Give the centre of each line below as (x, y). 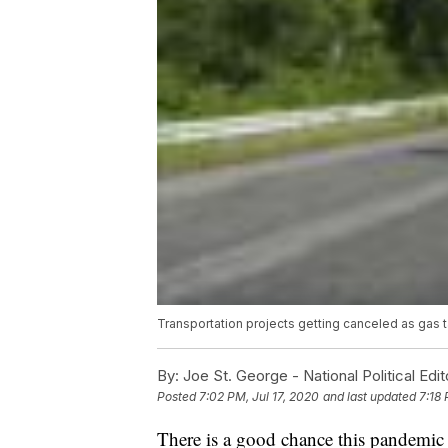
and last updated (369, 397)
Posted (178, 397)
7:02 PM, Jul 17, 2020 (259, 397)
